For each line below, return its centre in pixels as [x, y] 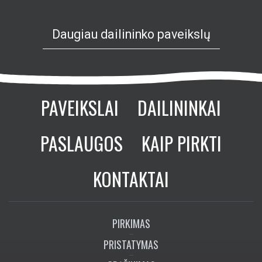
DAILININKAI [179, 107]
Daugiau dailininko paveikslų [131, 34]
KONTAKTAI [131, 178]
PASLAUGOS [82, 143]
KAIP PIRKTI [182, 143]
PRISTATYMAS [131, 244]
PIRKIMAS [131, 223]
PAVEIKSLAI [80, 107]
